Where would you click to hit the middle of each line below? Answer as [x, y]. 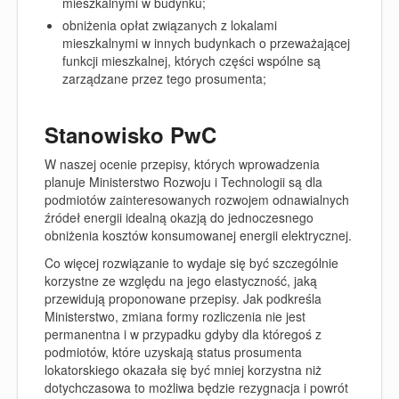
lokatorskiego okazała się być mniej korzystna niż [183, 369]
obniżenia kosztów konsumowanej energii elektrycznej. [198, 235]
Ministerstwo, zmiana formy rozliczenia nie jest [175, 316]
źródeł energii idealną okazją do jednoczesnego [179, 217]
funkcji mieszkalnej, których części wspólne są [191, 61]
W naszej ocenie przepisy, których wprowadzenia [182, 164]
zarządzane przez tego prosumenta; [164, 78]
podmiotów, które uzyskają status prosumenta [173, 351]
